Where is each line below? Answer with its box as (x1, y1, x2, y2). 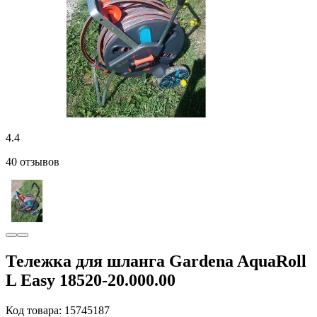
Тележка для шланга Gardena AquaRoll (6, 251, 306, 270)
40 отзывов (6, 156, 59, 168)
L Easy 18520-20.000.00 (6, 270, 175, 289)
